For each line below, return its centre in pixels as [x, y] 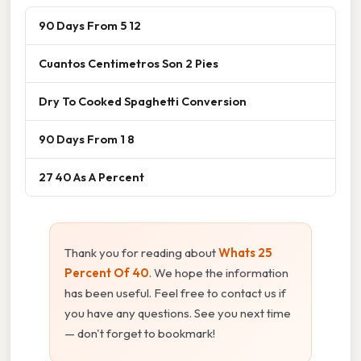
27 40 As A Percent [91, 176]
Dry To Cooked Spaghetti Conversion [143, 101]
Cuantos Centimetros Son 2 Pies [129, 63]
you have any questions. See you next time [178, 313]
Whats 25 [245, 252]
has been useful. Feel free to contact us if [175, 293]
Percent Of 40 [107, 272]
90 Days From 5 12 [90, 25]
